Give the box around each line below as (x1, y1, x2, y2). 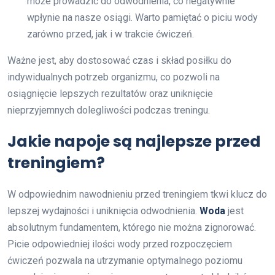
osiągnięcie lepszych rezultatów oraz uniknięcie (7, 88, 213, 100)
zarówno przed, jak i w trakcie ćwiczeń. (27, 28, 194, 41)
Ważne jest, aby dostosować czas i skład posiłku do (7, 55, 231, 67)
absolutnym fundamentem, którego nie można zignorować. (7, 222, 256, 234)
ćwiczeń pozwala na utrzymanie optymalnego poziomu (7, 255, 242, 267)
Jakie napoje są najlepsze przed (7, 131, 261, 153)
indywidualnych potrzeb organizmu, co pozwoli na (7, 71, 220, 83)
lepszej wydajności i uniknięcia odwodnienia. (7, 205, 199, 217)
